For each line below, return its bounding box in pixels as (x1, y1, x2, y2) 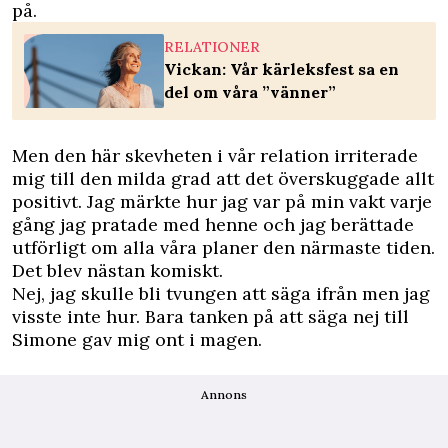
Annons (201, 386, 247, 402)
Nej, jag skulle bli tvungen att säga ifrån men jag (12, 281, 430, 305)
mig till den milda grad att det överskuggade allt (12, 166, 434, 190)
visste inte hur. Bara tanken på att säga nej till (12, 304, 409, 328)
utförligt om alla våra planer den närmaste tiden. (12, 235, 435, 259)
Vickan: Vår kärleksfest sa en (164, 59, 399, 80)
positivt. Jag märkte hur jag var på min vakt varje (12, 189, 432, 213)
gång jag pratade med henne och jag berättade (12, 212, 414, 236)
